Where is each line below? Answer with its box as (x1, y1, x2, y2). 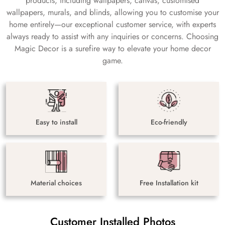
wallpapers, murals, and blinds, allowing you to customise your (6, 6, 219, 18)
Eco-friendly (150, 117, 187, 127)
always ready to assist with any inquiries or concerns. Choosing (7, 30, 218, 42)
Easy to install (35, 117, 77, 127)
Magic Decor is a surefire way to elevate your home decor (14, 42, 211, 54)
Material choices (31, 177, 82, 188)
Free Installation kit (139, 177, 198, 188)
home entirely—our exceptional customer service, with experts (9, 18, 216, 30)
